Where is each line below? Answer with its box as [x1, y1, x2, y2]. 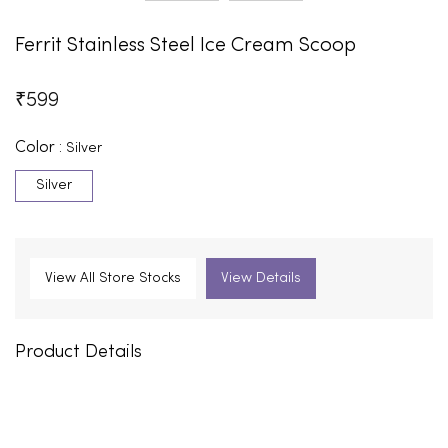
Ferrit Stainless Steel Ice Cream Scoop [15, 35, 356, 56]
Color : [15, 139, 66, 156]
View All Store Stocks [45, 271, 181, 285]
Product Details [15, 343, 142, 361]
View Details [221, 271, 301, 285]
